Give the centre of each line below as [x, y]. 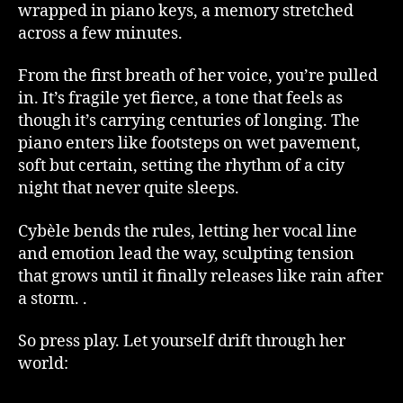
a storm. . [53, 299]
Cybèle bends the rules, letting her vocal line [188, 231]
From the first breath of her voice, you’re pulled [198, 76]
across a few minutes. [100, 33]
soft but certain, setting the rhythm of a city [181, 166]
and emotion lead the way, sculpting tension [186, 254]
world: [43, 364]
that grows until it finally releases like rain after [201, 276]
